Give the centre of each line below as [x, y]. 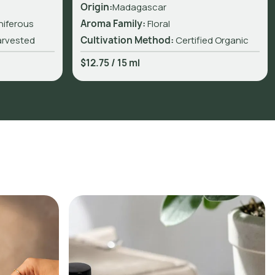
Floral [158, 23]
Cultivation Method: [127, 40]
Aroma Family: [114, 23]
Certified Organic [212, 40]
